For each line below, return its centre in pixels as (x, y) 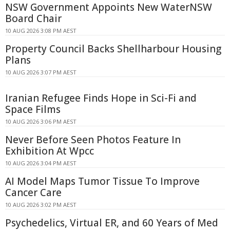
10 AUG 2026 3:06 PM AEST (41, 121)
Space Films (33, 109)
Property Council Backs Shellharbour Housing (113, 49)
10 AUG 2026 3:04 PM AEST (41, 163)
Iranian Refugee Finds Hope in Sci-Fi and (101, 98)
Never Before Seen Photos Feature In (93, 139)
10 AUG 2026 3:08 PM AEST (41, 30)
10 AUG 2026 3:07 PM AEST (41, 72)
